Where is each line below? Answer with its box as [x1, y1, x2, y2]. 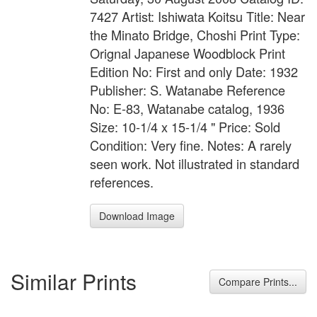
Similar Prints [11, 265, 137, 296]
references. [90, 173, 154, 192]
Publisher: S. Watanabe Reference [90, 81, 285, 100]
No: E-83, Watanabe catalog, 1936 [90, 99, 284, 118]
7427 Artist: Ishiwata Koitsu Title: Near [90, 7, 305, 26]
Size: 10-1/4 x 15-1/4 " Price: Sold [90, 117, 280, 137]
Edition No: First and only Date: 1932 [90, 62, 298, 81]
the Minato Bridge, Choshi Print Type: [90, 25, 300, 45]
